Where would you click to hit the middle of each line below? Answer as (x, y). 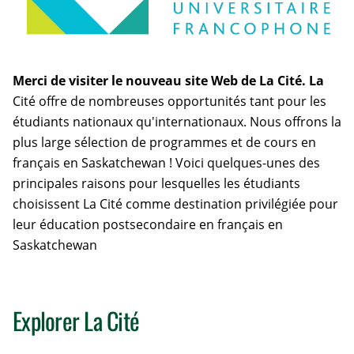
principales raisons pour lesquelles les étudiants (156, 184)
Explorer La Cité (76, 321)
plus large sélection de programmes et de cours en (164, 143)
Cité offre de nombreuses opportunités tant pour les (169, 102)
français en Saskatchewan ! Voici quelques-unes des (166, 163)
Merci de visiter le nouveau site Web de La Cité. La (168, 81)
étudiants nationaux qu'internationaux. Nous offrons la (177, 122)
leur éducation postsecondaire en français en (148, 225)
